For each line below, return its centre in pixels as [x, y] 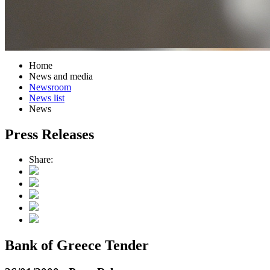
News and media [61, 76]
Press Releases [49, 134]
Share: [41, 160]
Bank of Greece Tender [77, 246]
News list [47, 98]
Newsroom [50, 87]
